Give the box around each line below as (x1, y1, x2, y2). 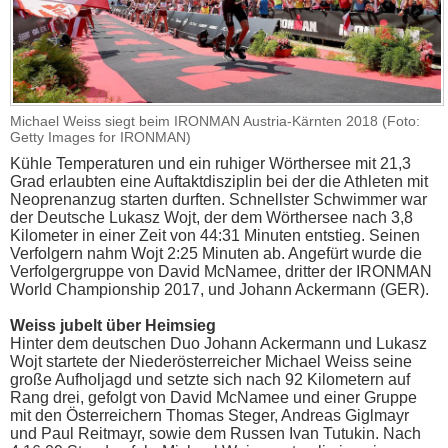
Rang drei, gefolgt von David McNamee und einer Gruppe (10, 389, 417, 407)
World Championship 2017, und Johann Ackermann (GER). (10, 281, 429, 299)
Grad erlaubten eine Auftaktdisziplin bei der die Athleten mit (10, 173, 428, 191)
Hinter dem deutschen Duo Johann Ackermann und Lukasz (10, 335, 427, 353)
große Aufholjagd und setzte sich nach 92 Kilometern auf (10, 371, 410, 389)
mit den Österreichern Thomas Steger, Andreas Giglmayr (10, 407, 409, 425)
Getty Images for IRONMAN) (10, 129, 191, 146)
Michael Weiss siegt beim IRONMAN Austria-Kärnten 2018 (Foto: (10, 113, 420, 130)
